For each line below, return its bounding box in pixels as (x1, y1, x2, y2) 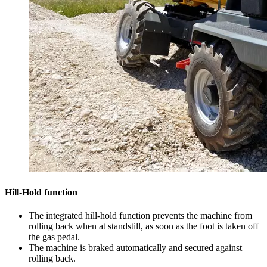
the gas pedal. (29, 231, 80, 242)
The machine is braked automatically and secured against (29, 242, 242, 253)
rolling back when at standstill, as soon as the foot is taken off (29, 221, 259, 231)
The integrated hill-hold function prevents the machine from (29, 210, 252, 221)
